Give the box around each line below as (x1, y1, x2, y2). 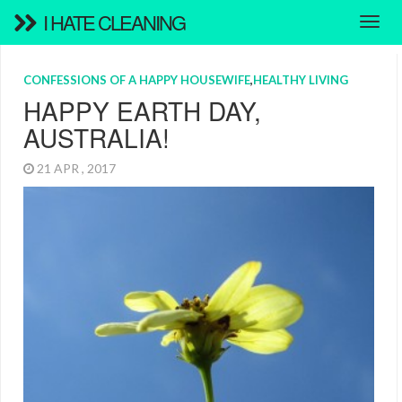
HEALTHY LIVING (253, 73, 348, 87)
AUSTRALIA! (23, 119, 170, 155)
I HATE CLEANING (39, 8, 185, 36)
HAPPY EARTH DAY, (23, 92, 261, 128)
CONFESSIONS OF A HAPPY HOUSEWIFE (23, 73, 250, 87)
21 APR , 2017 (34, 161, 121, 176)
